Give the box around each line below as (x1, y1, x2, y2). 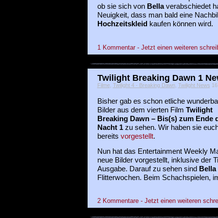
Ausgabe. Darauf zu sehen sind (97, 164, 199, 173)
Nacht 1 (97, 123, 123, 131)
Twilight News (178, 82, 210, 88)
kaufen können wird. (147, 20, 213, 28)
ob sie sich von (97, 2, 147, 11)
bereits (97, 132, 121, 140)
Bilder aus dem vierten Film (97, 106, 186, 114)
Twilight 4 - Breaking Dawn (112, 82, 175, 88)
